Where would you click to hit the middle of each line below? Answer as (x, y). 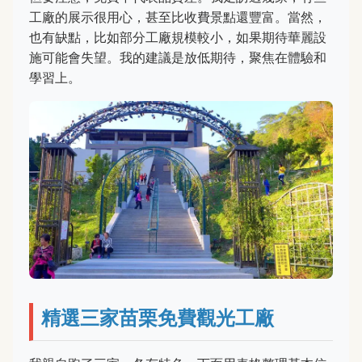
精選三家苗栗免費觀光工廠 (158, 318)
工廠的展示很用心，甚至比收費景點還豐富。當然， (178, 17)
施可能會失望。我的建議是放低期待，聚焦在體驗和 (178, 57)
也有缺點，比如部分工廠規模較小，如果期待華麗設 (178, 37)
